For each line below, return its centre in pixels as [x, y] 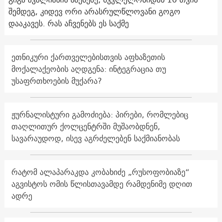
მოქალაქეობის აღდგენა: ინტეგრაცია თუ [88, 69]
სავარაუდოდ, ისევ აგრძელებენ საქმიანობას [95, 138]
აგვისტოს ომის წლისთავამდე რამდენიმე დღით [102, 184]
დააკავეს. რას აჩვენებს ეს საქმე [68, 23]
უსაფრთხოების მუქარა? [56, 81]
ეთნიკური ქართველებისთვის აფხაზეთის [88, 57]
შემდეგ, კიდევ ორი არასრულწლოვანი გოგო [94, 11]
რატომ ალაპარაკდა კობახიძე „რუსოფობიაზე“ [100, 172]
